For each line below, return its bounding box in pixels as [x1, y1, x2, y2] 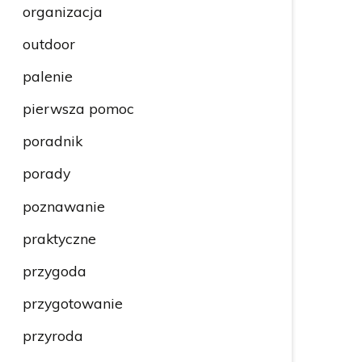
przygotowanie [22, 293, 123, 312]
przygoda [22, 261, 86, 280]
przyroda [22, 326, 83, 344]
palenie [22, 67, 73, 86]
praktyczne [22, 229, 96, 247]
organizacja [22, 2, 103, 21]
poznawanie [22, 196, 105, 215]
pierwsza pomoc [22, 99, 134, 118]
